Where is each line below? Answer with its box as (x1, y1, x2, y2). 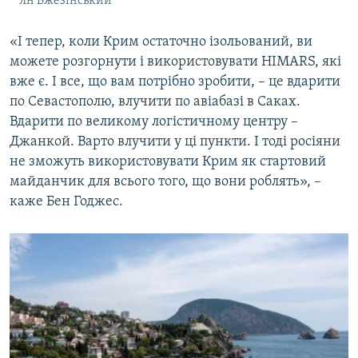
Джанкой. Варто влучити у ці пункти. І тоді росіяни (10, 133, 340, 149)
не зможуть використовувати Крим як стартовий (10, 153, 326, 169)
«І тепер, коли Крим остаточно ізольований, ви (10, 34, 312, 50)
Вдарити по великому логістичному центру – (10, 113, 298, 129)
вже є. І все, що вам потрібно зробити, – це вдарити (10, 74, 340, 89)
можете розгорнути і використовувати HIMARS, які (10, 54, 341, 70)
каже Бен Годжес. (10, 193, 123, 209)
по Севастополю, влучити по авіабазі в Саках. (10, 93, 300, 109)
